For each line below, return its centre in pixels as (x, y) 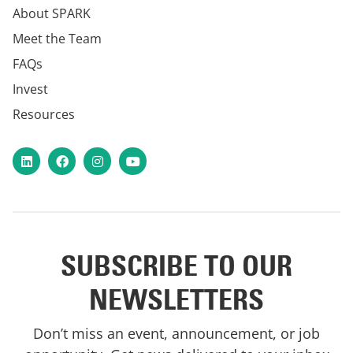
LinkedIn (38, 158)
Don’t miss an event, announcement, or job (176, 334)
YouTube (146, 158)
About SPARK (52, 14)
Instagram (115, 158)
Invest (30, 89)
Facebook (77, 158)
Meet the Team (57, 39)
